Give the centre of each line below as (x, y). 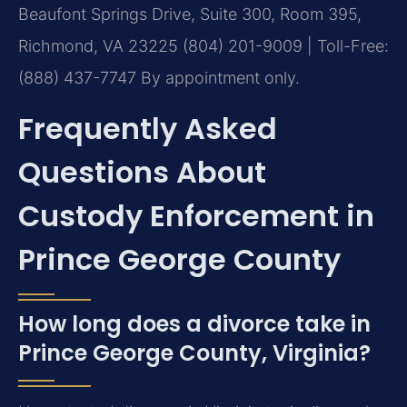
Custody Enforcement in (196, 215)
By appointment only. (218, 78)
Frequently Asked (148, 128)
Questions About (142, 172)
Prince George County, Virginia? (194, 352)
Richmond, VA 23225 (98, 46)
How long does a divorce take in (194, 323)
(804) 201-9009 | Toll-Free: (283, 46)
